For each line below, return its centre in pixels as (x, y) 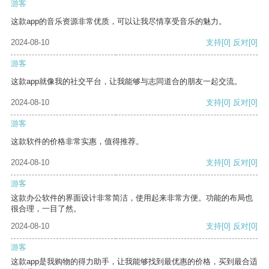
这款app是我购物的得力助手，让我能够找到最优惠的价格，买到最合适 (134, 262)
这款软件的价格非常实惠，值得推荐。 (77, 142)
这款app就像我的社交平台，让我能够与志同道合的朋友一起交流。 (126, 82)
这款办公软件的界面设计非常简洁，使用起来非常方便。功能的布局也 (132, 198)
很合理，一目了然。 (46, 209)
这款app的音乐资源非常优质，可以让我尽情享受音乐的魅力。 (119, 22)
